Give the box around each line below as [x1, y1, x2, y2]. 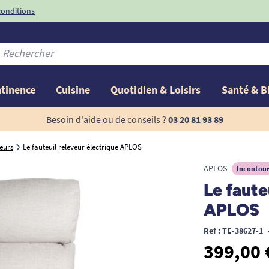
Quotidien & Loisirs [110, 82, 201, 97]
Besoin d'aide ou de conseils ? [46, 113, 166, 125]
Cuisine [56, 82, 91, 97]
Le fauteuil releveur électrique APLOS [23, 141, 142, 152]
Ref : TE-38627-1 [203, 225, 263, 236]
